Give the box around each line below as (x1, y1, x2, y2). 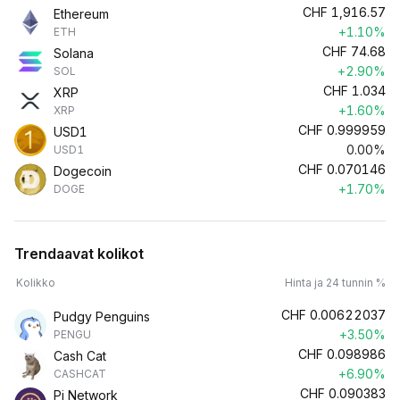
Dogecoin (54, 163, 112, 179)
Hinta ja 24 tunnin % (285, 276, 386, 289)
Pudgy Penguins (54, 309, 150, 324)
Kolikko (16, 276, 55, 289)
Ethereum (54, 6, 109, 21)
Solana (54, 46, 94, 61)
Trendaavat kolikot (14, 245, 144, 262)
